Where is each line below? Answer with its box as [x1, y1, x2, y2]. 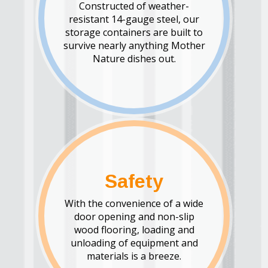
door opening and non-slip [74, 209, 194, 223]
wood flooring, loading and [74, 223, 194, 236]
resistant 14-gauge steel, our [69, 12, 199, 26]
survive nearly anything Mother [63, 38, 205, 52]
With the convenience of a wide [65, 196, 203, 210]
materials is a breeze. [87, 249, 181, 263]
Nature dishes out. [92, 51, 176, 65]
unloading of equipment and [70, 236, 198, 249]
